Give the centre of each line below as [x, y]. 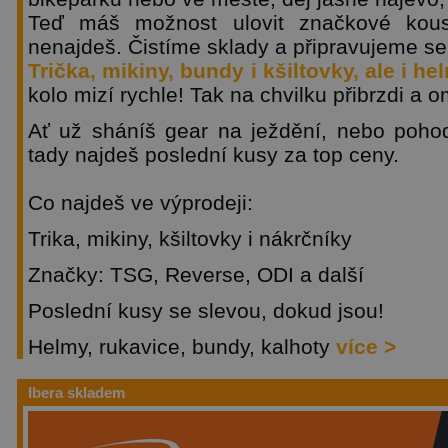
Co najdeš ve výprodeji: [140, 202]
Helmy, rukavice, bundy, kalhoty [182, 346]
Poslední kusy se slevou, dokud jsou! [206, 310]
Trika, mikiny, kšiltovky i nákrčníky [190, 238]
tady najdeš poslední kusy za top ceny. [213, 154]
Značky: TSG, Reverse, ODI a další [196, 274]
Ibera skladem [76, 392]
